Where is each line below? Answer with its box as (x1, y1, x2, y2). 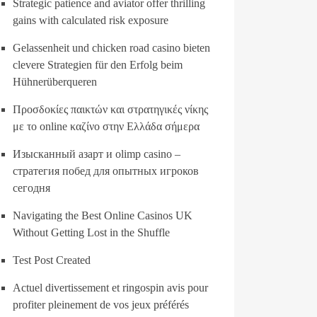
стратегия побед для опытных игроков (13, 165, 199, 177)
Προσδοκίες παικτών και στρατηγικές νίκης (13, 103, 208, 115)
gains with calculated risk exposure (13, 14, 168, 26)
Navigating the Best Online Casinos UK (13, 209, 192, 221)
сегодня (13, 182, 50, 194)
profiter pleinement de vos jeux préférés (13, 299, 189, 311)
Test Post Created (13, 254, 91, 266)
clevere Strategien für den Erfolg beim (13, 59, 183, 71)
